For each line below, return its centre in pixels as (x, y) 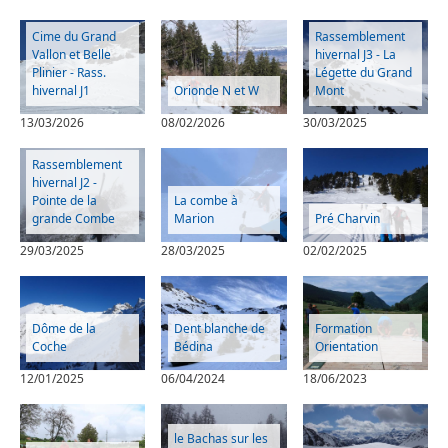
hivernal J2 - (65, 182)
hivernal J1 (61, 90)
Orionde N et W (216, 90)
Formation (343, 328)
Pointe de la (65, 200)
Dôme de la (64, 328)
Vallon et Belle (72, 54)
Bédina (193, 346)
